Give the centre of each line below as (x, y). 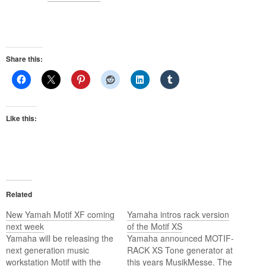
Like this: (21, 118)
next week (25, 227)
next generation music (47, 250)
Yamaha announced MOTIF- (180, 238)
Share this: (24, 59)
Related (19, 194)
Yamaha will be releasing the (60, 238)
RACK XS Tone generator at (180, 250)
